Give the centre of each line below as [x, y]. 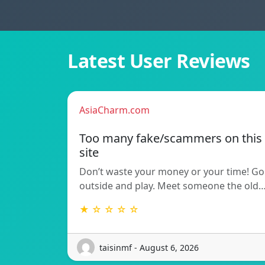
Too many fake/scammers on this [171, 138]
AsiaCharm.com [114, 110]
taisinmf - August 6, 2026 [149, 247]
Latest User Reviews [159, 61]
